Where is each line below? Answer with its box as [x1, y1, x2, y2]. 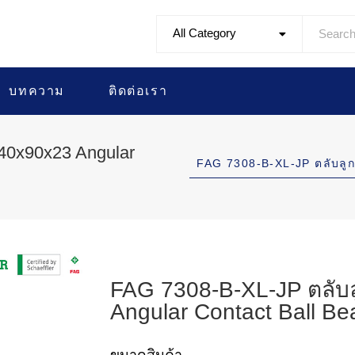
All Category [173, 25, 237, 40]
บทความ [9, 84, 66, 97]
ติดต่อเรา [109, 84, 168, 97]
